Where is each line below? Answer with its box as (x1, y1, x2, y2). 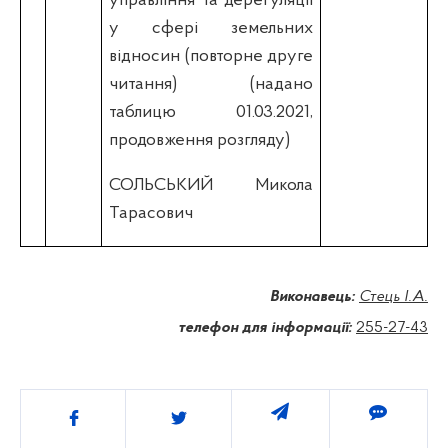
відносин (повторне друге (109, 46, 313, 66)
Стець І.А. (359, 288, 428, 305)
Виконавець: (270, 288, 359, 305)
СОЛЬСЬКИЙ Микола (109, 175, 313, 195)
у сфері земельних (109, 18, 313, 38)
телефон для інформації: (178, 319, 356, 336)
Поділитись (60, 403, 149, 423)
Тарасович (109, 203, 194, 223)
